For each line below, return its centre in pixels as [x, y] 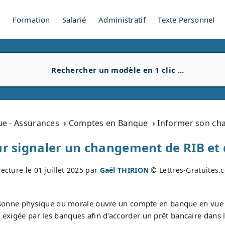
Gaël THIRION [124, 170]
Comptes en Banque [108, 123]
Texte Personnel [186, 20]
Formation [31, 20]
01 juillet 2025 [59, 170]
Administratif [122, 20]
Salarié [74, 20]
